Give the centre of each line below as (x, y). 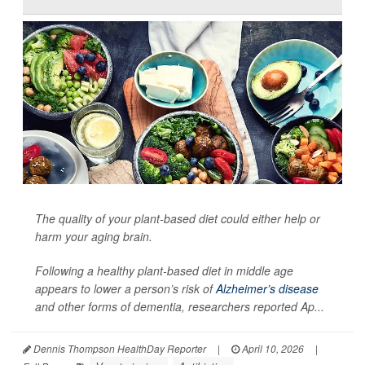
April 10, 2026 (272, 348)
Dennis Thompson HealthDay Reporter (119, 348)
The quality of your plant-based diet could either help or (178, 218)
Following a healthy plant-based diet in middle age (164, 270)
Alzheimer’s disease (267, 288)
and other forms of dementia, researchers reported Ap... (180, 306)
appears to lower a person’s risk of (125, 288)
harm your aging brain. (94, 236)
